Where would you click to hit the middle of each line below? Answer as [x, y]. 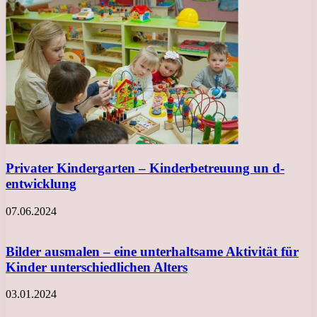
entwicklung [41, 184]
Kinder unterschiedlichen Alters [97, 267]
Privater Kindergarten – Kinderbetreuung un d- [145, 168]
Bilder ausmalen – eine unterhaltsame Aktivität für [152, 251]
